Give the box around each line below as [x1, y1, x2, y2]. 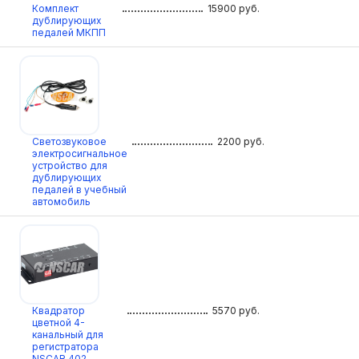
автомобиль [32, 196, 91, 208]
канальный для [32, 329, 103, 341]
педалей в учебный [32, 184, 127, 196]
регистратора [32, 341, 99, 353]
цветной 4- [32, 317, 85, 329]
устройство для [32, 159, 107, 172]
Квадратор [32, 305, 85, 317]
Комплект [32, 2, 79, 15]
